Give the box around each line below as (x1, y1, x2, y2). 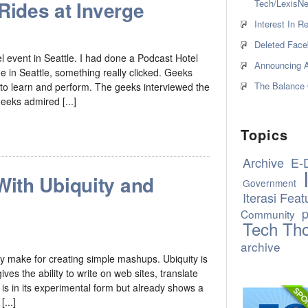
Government (243, 175, 296, 190)
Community (241, 206, 295, 221)
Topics (241, 124, 288, 145)
